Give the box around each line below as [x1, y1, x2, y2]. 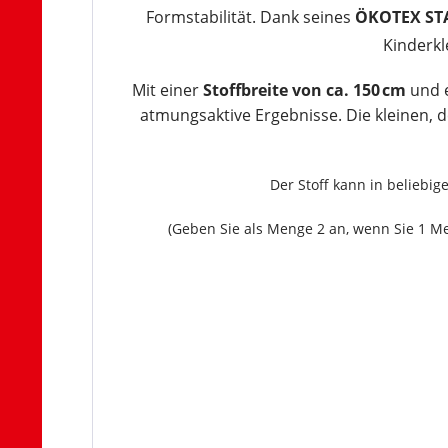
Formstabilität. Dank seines [145, 6, 355, 28]
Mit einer [131, 79, 203, 101]
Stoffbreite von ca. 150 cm [202, 79, 406, 101]
